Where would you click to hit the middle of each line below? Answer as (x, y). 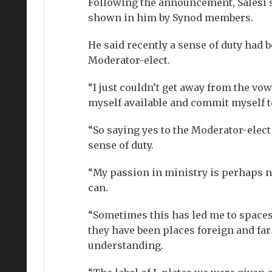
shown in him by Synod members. (170, 18)
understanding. (125, 246)
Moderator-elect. (129, 60)
